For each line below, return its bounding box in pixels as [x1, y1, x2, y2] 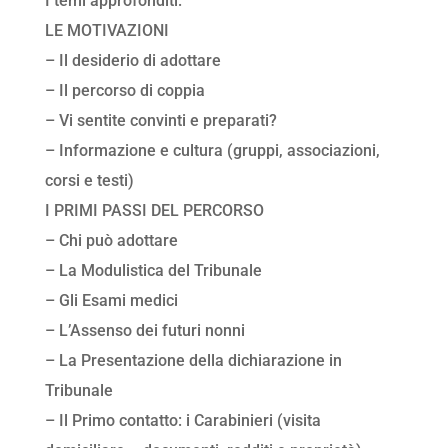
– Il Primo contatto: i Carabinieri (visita [44, 411, 321, 431]
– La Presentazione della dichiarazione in [44, 351, 342, 371]
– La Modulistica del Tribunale [44, 261, 262, 281]
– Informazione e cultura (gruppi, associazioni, [44, 141, 380, 161]
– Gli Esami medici [44, 291, 178, 311]
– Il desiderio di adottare [44, 51, 221, 71]
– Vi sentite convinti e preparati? [44, 111, 277, 131]
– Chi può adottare [44, 231, 178, 251]
